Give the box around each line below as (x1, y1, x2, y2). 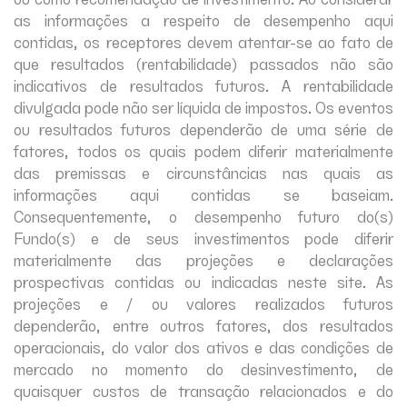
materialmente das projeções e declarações (14, 247, 393, 271)
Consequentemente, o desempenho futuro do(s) (14, 203, 393, 227)
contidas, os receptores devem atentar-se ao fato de (14, 29, 393, 53)
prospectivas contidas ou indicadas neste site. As (14, 269, 393, 293)
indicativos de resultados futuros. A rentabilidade (14, 73, 393, 96)
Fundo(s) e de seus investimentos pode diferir (14, 225, 393, 249)
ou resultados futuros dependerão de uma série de (14, 116, 393, 140)
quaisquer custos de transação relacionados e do (14, 378, 393, 402)
